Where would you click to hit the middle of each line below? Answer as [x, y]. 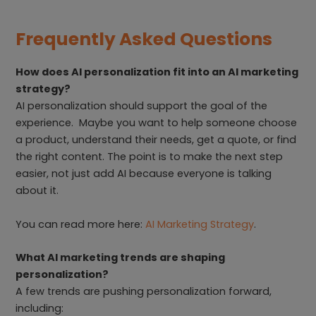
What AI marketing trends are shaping [121, 258]
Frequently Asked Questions [144, 39]
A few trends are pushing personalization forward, [144, 292]
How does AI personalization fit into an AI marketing [157, 72]
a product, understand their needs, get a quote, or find [156, 139]
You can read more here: [81, 224]
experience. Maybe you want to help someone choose [157, 122]
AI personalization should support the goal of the [142, 105]
